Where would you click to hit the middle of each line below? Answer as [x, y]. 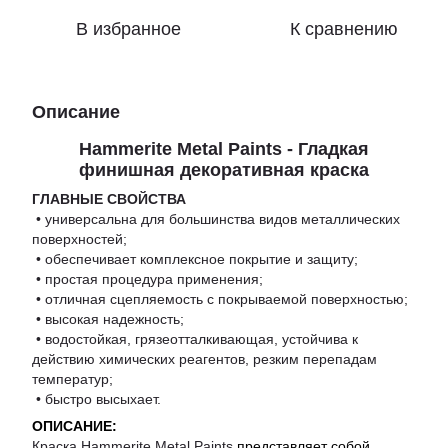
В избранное [128, 29]
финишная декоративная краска [224, 170]
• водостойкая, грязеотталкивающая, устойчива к [195, 339]
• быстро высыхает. [96, 399]
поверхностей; [79, 239]
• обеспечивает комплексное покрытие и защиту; [195, 259]
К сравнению [344, 29]
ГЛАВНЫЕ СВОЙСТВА [109, 199]
